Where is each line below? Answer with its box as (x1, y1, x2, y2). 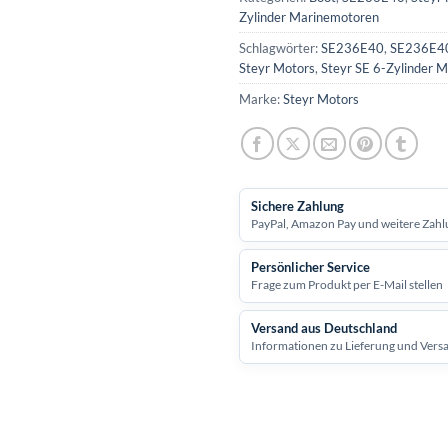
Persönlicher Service (251, 258, 370, 275)
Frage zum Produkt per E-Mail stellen (251, 276, 443, 292)
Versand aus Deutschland (251, 319, 397, 336)
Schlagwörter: (239, 40, 321, 57)
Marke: (239, 91, 283, 108)
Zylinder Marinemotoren (239, 9, 379, 26)
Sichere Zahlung (251, 197, 344, 214)
